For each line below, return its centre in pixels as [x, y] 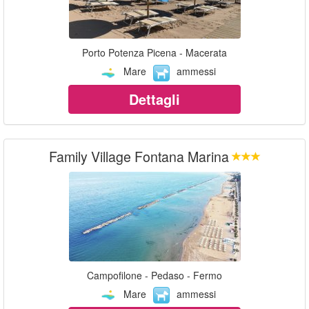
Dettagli [154, 99]
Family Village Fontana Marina [139, 156]
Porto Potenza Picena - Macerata [154, 53]
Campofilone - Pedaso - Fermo [154, 275]
